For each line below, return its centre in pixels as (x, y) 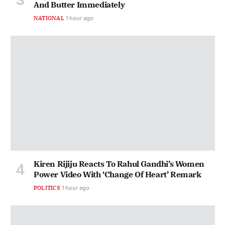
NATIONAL (49, 18)
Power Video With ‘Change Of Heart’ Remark (118, 174)
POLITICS (47, 188)
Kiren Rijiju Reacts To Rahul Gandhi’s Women (119, 163)
